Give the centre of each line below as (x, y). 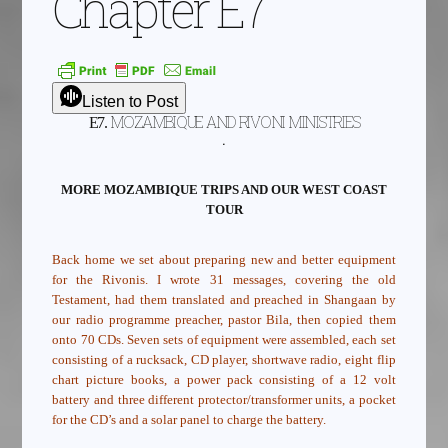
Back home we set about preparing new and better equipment (224, 260)
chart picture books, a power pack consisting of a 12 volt (224, 380)
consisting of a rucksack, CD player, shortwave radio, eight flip (224, 360)
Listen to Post (130, 102)
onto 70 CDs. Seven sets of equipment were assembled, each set (224, 340)
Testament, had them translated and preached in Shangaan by (224, 300)
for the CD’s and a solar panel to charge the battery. (189, 420)
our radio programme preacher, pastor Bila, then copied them (224, 320)
